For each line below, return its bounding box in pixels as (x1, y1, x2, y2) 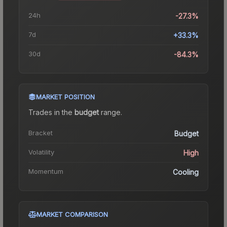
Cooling (173, 167, 199, 176)
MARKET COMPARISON (36, 210, 108, 218)
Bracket (28, 128, 53, 137)
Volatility (28, 147, 54, 156)
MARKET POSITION (36, 92, 95, 101)
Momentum (28, 167, 63, 175)
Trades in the (28, 107, 74, 117)
